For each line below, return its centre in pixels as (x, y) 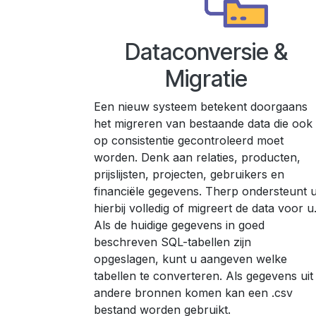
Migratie (206, 78)
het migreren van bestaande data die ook (203, 123)
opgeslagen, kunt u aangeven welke (190, 259)
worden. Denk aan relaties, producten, (197, 157)
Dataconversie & (206, 51)
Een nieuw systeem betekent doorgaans (201, 106)
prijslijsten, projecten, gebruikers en (189, 174)
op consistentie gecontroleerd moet (189, 140)
